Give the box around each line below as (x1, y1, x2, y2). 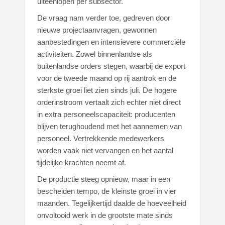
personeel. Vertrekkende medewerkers (37, 134, 165, 143)
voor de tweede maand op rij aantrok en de (37, 74, 177, 83)
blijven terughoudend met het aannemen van (37, 122, 182, 131)
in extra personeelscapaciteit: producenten (37, 110, 176, 119)
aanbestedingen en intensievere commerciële (37, 38, 186, 47)
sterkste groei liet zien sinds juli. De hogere (37, 86, 177, 95)
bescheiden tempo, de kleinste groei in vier (37, 187, 177, 196)
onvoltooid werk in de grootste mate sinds (37, 211, 173, 220)
